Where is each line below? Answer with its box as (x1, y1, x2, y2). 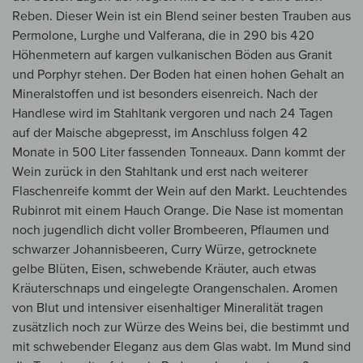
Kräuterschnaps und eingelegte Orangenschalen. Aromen (12, 280, 338, 296)
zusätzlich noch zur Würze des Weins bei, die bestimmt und (12, 319, 349, 335)
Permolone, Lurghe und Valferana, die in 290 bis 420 (12, 28, 314, 43)
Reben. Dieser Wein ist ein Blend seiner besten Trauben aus (12, 8, 351, 23)
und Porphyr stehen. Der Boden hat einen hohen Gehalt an (12, 66, 344, 82)
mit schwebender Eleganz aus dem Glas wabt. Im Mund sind (12, 339, 351, 354)
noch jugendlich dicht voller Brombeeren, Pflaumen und (12, 222, 329, 237)
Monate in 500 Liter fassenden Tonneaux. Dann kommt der (12, 144, 345, 160)
